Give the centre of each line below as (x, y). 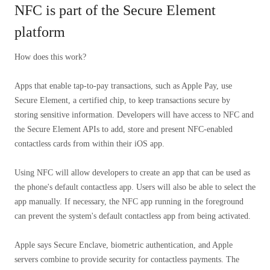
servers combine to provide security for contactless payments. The (127, 260)
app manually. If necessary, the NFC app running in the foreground (129, 202)
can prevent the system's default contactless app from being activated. (133, 216)
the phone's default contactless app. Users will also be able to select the (135, 187)
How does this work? (50, 57)
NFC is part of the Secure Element (115, 11)
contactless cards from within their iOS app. (89, 144)
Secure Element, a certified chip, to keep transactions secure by (122, 101)
